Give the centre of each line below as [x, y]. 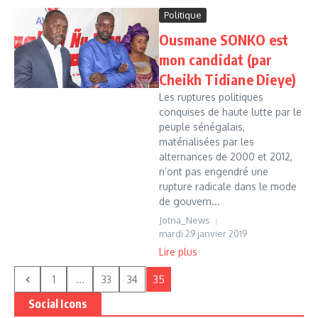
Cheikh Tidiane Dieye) [228, 79]
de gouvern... [190, 201]
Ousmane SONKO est [224, 39]
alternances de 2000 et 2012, [226, 157]
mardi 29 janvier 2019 [203, 234]
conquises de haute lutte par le [230, 112]
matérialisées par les [207, 142]
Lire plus [178, 252]
